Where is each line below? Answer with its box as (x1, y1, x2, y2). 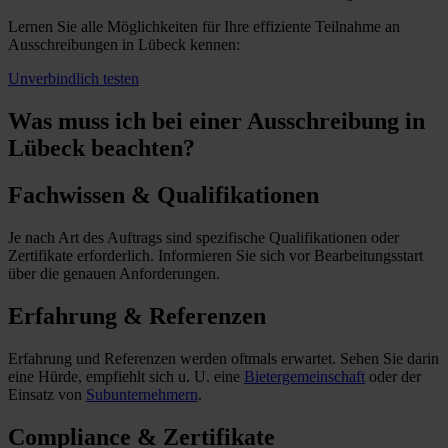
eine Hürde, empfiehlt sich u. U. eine (8, 367, 244, 385)
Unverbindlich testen (8, 70, 139, 88)
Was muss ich (8, 108, 152, 135)
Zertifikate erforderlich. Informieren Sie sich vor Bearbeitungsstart (8, 247, 423, 265)
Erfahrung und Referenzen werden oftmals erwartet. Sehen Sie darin (8, 349, 439, 367)
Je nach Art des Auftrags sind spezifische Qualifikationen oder (8, 229, 399, 247)
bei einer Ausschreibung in (152, 108, 425, 135)
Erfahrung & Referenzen (8, 303, 266, 330)
